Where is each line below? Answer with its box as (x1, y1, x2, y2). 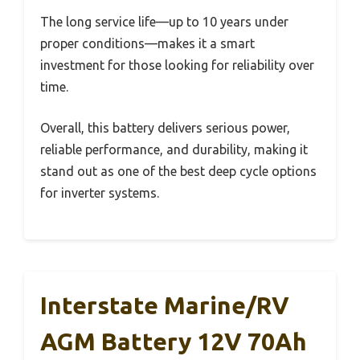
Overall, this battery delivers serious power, (40, 120, 290, 135)
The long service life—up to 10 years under (40, 14, 288, 29)
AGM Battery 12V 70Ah (40, 327, 307, 355)
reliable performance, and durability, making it (40, 141, 308, 157)
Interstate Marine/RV (40, 291, 289, 319)
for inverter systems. (40, 185, 159, 200)
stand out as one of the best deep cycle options (40, 163, 317, 178)
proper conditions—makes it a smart (40, 35, 255, 51)
